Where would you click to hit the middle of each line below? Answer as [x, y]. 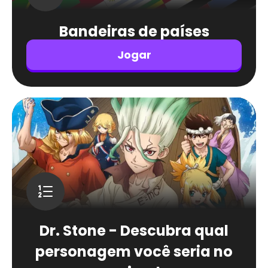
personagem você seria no [134, 252]
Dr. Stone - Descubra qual [134, 231]
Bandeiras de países [134, 31]
